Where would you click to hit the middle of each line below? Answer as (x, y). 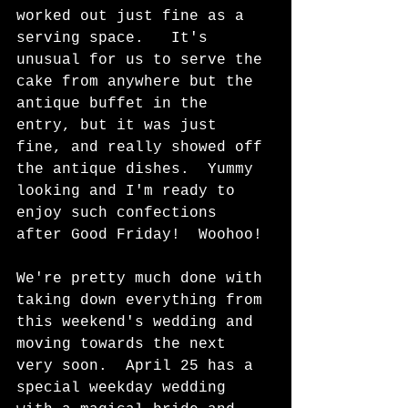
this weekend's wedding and (139, 323)
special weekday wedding (126, 388)
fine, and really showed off (144, 148)
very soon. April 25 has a (139, 367)
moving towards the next (126, 345)
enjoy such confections (121, 214)
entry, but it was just (121, 126)
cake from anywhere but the (139, 82)
